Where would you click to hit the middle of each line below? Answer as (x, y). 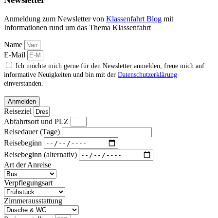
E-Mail (16, 55)
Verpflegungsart (28, 183)
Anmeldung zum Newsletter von (55, 19)
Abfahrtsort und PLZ (37, 122)
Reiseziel (19, 111)
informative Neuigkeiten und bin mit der (61, 75)
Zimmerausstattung (33, 201)
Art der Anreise (27, 165)
